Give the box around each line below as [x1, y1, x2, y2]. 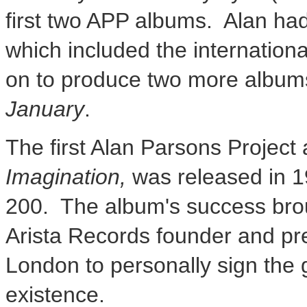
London [5, 253, 79, 278]
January [5, 97, 84, 121]
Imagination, [5, 164, 126, 189]
